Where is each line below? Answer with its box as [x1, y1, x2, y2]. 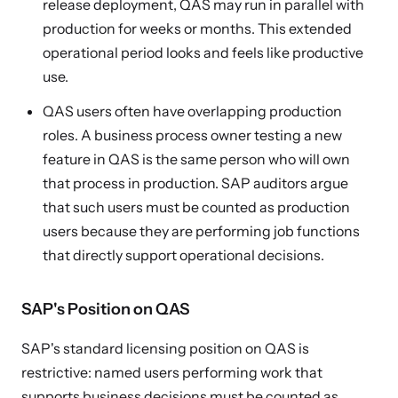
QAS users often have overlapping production [43, 102, 342, 120]
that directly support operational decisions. [43, 246, 324, 264]
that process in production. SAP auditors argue [43, 174, 348, 192]
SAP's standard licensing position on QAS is [21, 339, 309, 357]
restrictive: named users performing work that [21, 363, 322, 381]
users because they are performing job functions [43, 222, 360, 240]
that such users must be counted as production [43, 198, 350, 216]
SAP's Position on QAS [21, 299, 189, 319]
